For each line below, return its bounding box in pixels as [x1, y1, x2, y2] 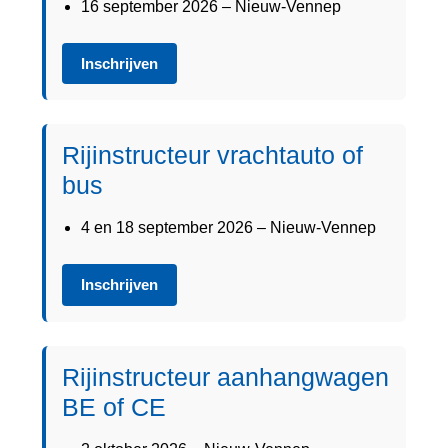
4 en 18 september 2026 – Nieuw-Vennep [81, 219, 377, 237]
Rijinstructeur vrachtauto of [62, 141, 363, 170]
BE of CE [62, 392, 166, 421]
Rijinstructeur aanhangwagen [62, 362, 389, 391]
